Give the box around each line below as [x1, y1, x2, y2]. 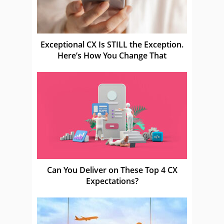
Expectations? [85, 175, 138, 186]
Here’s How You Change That [57, 49, 166, 61]
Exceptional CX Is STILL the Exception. [40, 38, 183, 50]
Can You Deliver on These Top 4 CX [46, 164, 177, 175]
